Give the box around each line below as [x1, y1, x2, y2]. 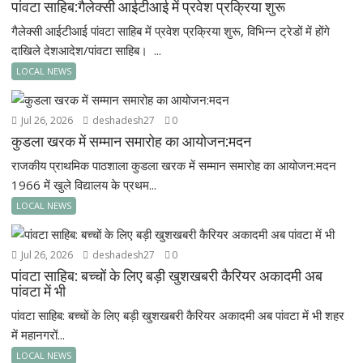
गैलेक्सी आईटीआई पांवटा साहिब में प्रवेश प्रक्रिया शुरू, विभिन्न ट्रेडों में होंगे [11, 23, 331, 39]
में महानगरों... [11, 327, 66, 343]
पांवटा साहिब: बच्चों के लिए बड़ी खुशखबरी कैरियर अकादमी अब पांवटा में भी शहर [11, 307, 345, 323]
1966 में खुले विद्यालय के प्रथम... [11, 177, 157, 193]
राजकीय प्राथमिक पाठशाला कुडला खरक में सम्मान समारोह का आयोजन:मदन [11, 157, 337, 173]
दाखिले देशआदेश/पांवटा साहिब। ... [11, 42, 162, 58]
